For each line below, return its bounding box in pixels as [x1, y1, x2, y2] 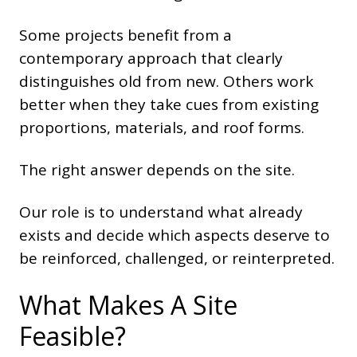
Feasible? [19, 319, 126, 354]
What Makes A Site [19, 288, 237, 323]
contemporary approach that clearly [19, 48, 283, 69]
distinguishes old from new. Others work [19, 71, 313, 92]
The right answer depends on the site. [19, 159, 295, 181]
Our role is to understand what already [19, 202, 303, 223]
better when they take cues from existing [19, 94, 319, 116]
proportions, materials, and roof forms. [19, 117, 304, 139]
